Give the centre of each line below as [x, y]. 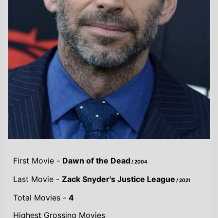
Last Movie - [38, 179]
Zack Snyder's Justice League [119, 179]
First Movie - [38, 161]
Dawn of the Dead [97, 161]
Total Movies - [41, 198]
